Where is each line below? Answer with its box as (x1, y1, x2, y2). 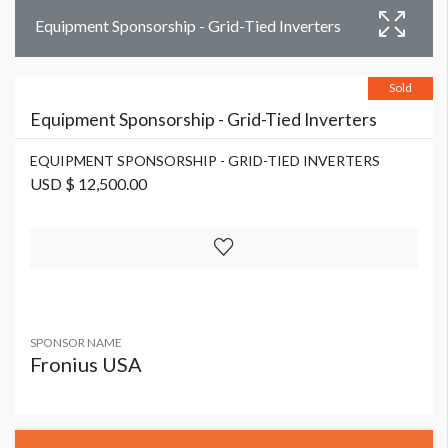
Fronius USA (30, 352, 142, 377)
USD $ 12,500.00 (30, 174, 147, 194)
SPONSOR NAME (30, 335, 122, 351)
